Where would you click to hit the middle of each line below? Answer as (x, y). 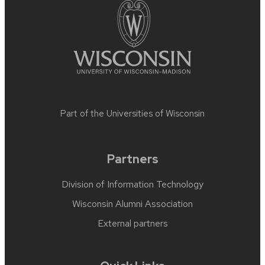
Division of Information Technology (132, 185)
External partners (132, 224)
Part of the (83, 114)
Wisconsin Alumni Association (132, 204)
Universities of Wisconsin (156, 114)
